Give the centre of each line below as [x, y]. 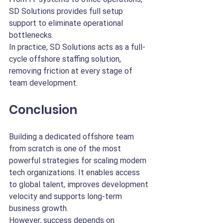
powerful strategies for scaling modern [79, 161]
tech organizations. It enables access [75, 172]
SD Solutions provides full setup [67, 11]
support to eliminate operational [67, 23]
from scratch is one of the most [66, 149]
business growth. [39, 208]
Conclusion [43, 110]
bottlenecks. [31, 35]
